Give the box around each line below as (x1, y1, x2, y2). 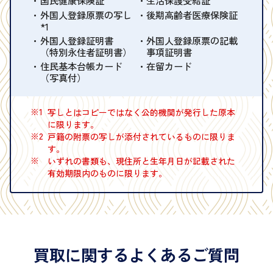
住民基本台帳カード (40, 59, 122, 73)
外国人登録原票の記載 (146, 33, 238, 47)
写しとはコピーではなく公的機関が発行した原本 (47, 106, 235, 119)
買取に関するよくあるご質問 (34, 243, 239, 267)
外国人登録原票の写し (40, 7, 132, 21)
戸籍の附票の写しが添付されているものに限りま (47, 130, 235, 143)
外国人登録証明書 (40, 33, 113, 47)
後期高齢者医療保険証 (146, 7, 238, 21)
